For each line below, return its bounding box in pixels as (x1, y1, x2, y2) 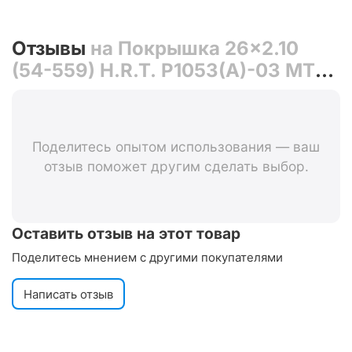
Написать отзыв (24, 286, 113, 302)
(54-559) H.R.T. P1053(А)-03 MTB (12, 59, 328, 82)
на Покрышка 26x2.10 (90, 37, 299, 60)
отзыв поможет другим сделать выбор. (43, 158, 309, 175)
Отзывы (12, 37, 90, 60)
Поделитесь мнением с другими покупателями (12, 250, 283, 266)
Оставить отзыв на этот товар (12, 224, 240, 244)
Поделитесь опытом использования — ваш (32, 138, 320, 156)
